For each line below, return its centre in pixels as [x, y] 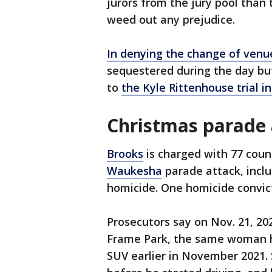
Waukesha [134, 171]
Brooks [125, 154]
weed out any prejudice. [171, 20]
